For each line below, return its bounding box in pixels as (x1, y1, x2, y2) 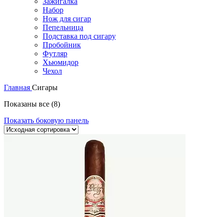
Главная (4, 83, 32, 92)
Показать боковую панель (4, 116, 89, 125)
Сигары (32, 83, 58, 92)
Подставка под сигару (43, 32, 116, 41)
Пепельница (43, 23, 83, 32)
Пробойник (43, 41, 81, 49)
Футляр (43, 49, 67, 58)
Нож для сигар (43, 15, 91, 23)
